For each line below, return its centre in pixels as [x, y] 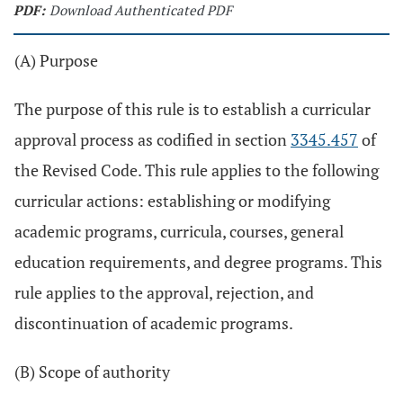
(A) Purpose [56, 60]
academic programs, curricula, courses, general [179, 231]
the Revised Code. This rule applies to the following [197, 170]
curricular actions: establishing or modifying [172, 201]
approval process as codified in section [152, 139]
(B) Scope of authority [92, 372]
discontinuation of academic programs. [154, 323]
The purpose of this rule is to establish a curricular [193, 109]
